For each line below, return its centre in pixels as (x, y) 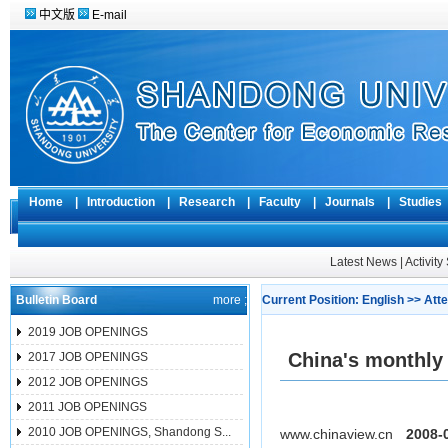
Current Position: (312, 300)
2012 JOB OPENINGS (88, 382)
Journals (351, 202)
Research (208, 202)
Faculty (281, 202)
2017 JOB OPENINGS (88, 357)
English (383, 300)
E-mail (109, 15)
